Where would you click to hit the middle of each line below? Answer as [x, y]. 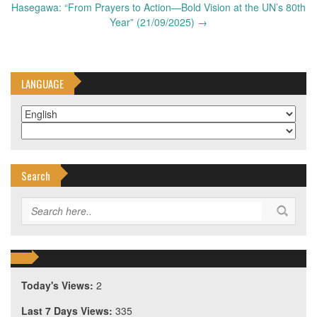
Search [36, 176]
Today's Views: [59, 286]
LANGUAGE [42, 84]
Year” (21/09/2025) [154, 22]
